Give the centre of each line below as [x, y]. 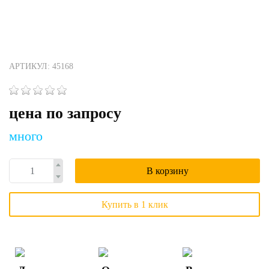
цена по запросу [65, 113]
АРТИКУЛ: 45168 [41, 66]
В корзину [167, 171]
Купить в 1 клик [134, 204]
